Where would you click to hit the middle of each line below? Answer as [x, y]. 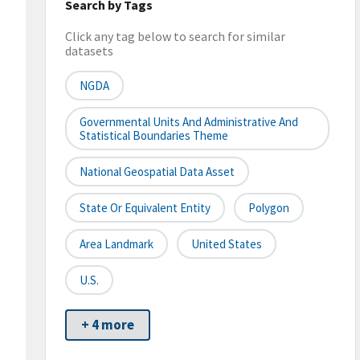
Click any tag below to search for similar [175, 37]
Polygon [269, 208]
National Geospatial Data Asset [157, 172]
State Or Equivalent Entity [145, 208]
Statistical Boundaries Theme [154, 136]
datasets [89, 51]
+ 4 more [108, 325]
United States [227, 244]
